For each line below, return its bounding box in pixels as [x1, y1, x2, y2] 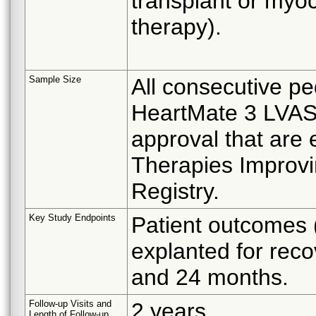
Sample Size [29, 73, 81, 85]
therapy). [131, 13, 221, 39]
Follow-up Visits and [29, 298, 111, 309]
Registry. [131, 178, 219, 204]
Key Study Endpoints [29, 212, 116, 223]
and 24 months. [131, 264, 288, 290]
